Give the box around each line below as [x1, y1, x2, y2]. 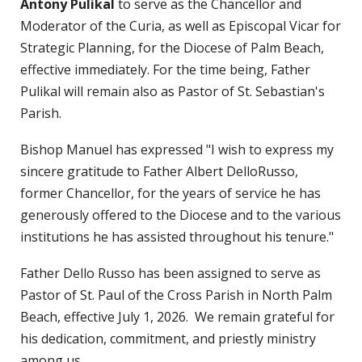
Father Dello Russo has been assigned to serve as [20, 264, 321, 283]
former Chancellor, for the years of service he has [20, 184, 321, 203]
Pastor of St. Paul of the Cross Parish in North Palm [20, 286, 332, 305]
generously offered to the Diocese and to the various [20, 206, 341, 225]
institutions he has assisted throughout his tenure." [20, 228, 334, 246]
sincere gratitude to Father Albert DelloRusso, [20, 162, 298, 181]
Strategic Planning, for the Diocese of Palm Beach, [20, 39, 324, 57]
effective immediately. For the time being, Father [20, 61, 310, 79]
